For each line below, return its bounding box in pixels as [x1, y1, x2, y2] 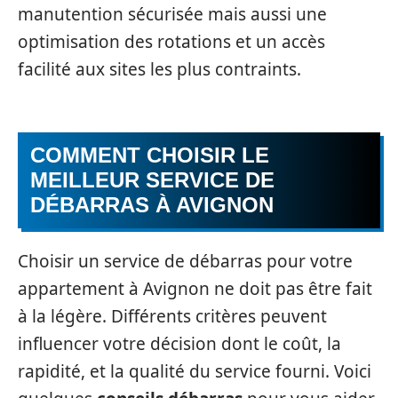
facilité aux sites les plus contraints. [18, 58, 301, 82]
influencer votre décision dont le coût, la [18, 332, 341, 356]
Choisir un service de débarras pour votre [18, 250, 353, 274]
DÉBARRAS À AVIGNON [30, 192, 274, 217]
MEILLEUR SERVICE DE [30, 167, 275, 192]
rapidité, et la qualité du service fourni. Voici [18, 360, 371, 384]
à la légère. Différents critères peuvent [18, 305, 327, 329]
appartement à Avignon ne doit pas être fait [18, 277, 372, 301]
